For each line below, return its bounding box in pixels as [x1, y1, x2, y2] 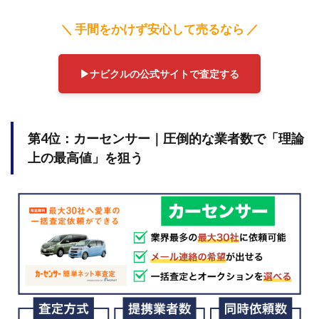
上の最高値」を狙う [28, 150, 143, 166]
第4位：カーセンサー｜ [28, 130, 163, 147]
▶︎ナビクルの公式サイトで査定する [80, 68, 239, 80]
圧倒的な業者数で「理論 [163, 130, 304, 147]
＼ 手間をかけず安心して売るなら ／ [61, 21, 258, 37]
